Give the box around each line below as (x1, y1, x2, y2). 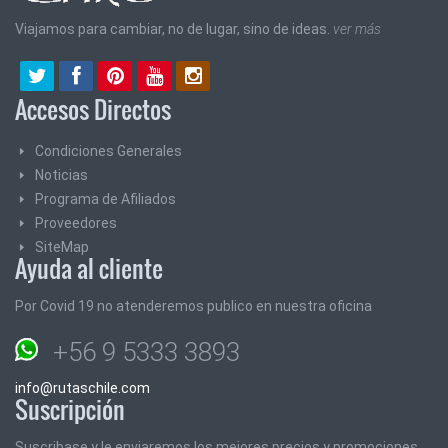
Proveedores (35, 215, 117, 231)
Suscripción (15, 391, 125, 427)
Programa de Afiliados (35, 191, 176, 207)
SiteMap (35, 239, 89, 255)
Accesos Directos (15, 91, 171, 127)
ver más (333, 21, 381, 37)
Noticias (35, 167, 88, 183)
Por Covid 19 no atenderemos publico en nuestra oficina (15, 298, 372, 314)
